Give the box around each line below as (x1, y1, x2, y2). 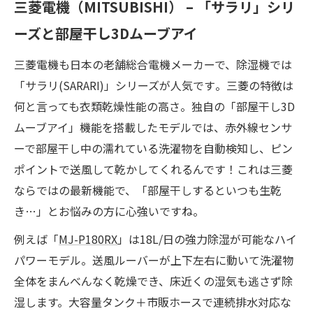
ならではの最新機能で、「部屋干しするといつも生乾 (14, 181, 282, 198)
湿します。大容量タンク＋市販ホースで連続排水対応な (14, 293, 291, 310)
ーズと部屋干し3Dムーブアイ (14, 22, 198, 43)
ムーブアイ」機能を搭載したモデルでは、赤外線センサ (14, 118, 292, 136)
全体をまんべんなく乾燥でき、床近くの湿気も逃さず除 (14, 272, 293, 289)
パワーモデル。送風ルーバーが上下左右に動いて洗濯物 (14, 251, 293, 268)
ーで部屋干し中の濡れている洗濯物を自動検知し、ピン (14, 139, 293, 156)
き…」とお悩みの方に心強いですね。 (14, 202, 204, 219)
